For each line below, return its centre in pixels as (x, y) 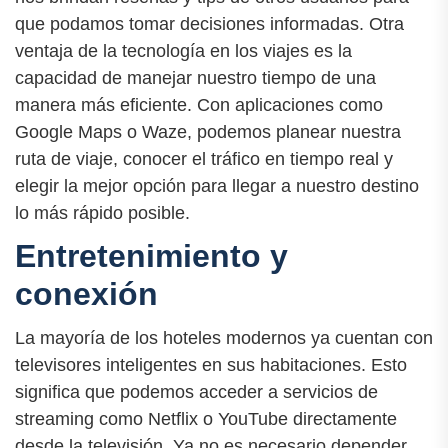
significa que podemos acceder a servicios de (196, 391)
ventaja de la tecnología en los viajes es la (183, 51)
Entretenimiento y (151, 256)
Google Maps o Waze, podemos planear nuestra (208, 132)
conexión (86, 294)
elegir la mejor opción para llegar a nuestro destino (217, 186)
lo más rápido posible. (102, 213)
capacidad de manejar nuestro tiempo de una (195, 78)
